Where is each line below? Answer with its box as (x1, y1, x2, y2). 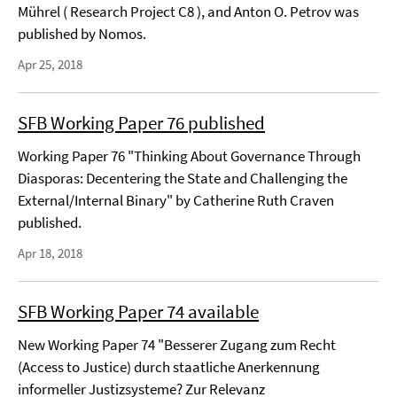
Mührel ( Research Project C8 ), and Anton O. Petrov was (18, 2, 359, 21)
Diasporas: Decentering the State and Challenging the (18, 168, 347, 188)
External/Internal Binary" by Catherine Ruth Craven (18, 191, 334, 210)
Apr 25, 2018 (18, 56, 82, 73)
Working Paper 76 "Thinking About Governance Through (18, 146, 361, 166)
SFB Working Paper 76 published (18, 111, 265, 135)
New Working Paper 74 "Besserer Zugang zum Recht (18, 335, 336, 354)
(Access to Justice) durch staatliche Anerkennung (18, 357, 320, 377)
